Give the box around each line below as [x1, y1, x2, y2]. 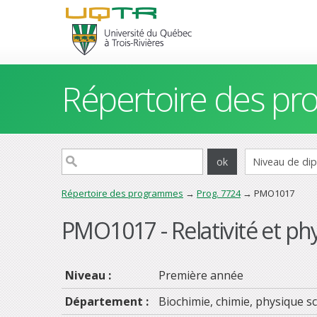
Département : [65, 293, 151, 309]
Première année [158, 267, 243, 283]
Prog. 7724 [197, 187, 241, 200]
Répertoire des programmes [62, 187, 183, 200]
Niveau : [65, 267, 114, 283]
